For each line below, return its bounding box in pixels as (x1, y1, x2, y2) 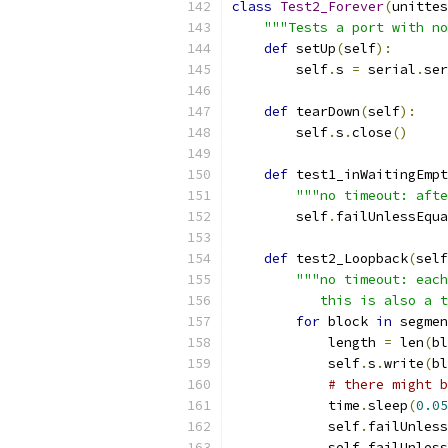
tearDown (288, 103, 360, 120)
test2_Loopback (288, 250, 408, 267)
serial (360, 61, 416, 78)
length (232, 334, 384, 351)
